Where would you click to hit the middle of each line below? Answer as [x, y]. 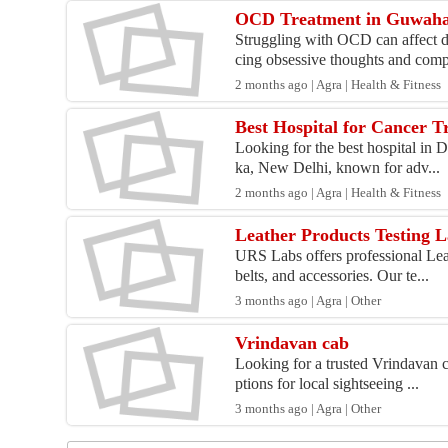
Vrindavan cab [292, 343]
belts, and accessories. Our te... [332, 276]
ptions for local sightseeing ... [327, 384]
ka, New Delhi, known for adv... [338, 168]
